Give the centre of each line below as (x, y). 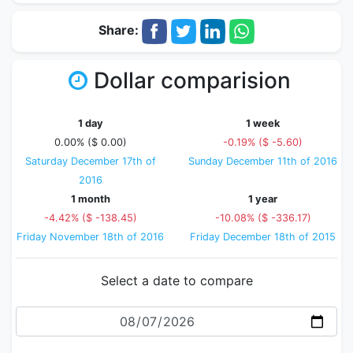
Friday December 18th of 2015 (263, 237)
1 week (263, 123)
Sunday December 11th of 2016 (263, 161)
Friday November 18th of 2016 (90, 237)
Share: (120, 30)
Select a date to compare (176, 281)
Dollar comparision (192, 80)
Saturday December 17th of (90, 161)
